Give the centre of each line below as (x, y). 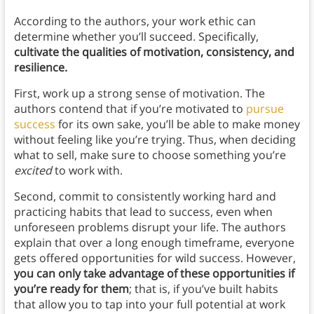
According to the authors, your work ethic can (135, 21)
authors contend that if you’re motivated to (130, 109)
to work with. (87, 171)
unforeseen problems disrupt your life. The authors (150, 227)
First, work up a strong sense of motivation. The (139, 94)
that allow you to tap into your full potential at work (149, 305)
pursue (265, 109)
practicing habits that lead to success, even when (143, 212)
